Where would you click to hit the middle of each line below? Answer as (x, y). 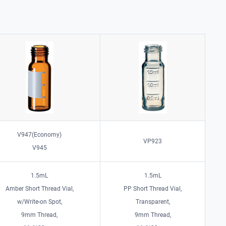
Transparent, (153, 202)
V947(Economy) (40, 134)
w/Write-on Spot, (39, 202)
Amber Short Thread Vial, (39, 188)
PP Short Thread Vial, (153, 188)
